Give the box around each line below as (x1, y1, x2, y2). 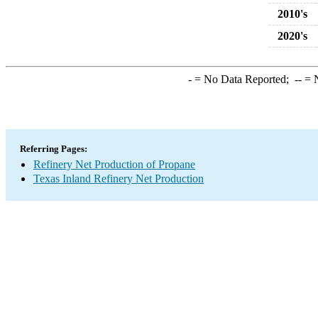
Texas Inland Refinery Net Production (33, 172, 204, 185)
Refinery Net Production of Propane (33, 158, 195, 170)
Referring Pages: (20, 143, 87, 154)
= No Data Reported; (191, 73, 295, 85)
